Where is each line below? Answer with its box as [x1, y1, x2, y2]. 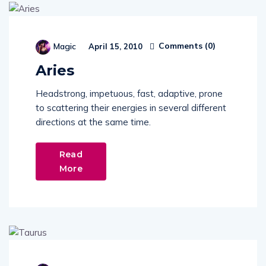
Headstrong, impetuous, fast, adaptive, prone [36, 87, 223, 99]
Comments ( [156, 40, 208, 52]
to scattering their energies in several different [36, 102, 226, 113]
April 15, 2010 [86, 41, 142, 51]
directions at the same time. [36, 116, 151, 128]
